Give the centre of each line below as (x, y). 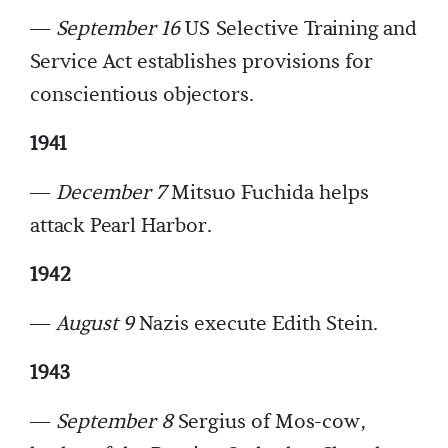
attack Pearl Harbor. (121, 226)
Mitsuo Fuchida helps (267, 193)
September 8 (114, 422)
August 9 (95, 324)
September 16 (118, 29)
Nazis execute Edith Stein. (256, 324)
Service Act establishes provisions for (201, 62)
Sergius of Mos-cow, (269, 422)
